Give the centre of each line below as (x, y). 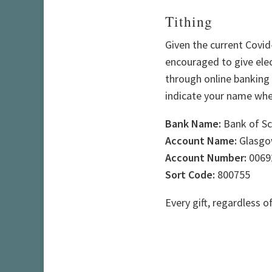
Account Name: (201, 140)
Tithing (189, 21)
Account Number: (206, 157)
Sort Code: (190, 174)
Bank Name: (193, 123)
